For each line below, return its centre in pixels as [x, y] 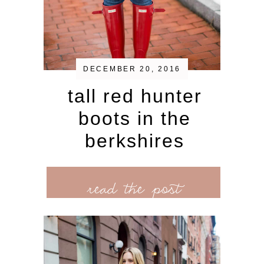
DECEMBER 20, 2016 [132, 69]
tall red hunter [135, 96]
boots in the [135, 119]
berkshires [135, 141]
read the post [133, 187]
